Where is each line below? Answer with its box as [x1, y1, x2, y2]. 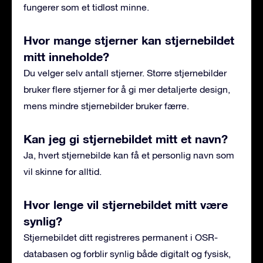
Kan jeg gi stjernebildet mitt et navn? [23, 131, 228, 146]
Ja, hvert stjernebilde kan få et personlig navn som [23, 149, 234, 160]
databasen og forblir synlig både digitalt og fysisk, [23, 248, 231, 259]
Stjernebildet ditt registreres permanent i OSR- [23, 231, 218, 242]
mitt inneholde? [23, 49, 109, 63]
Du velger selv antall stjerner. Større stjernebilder [23, 67, 227, 78]
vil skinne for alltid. [23, 166, 102, 177]
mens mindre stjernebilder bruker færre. [23, 100, 189, 111]
